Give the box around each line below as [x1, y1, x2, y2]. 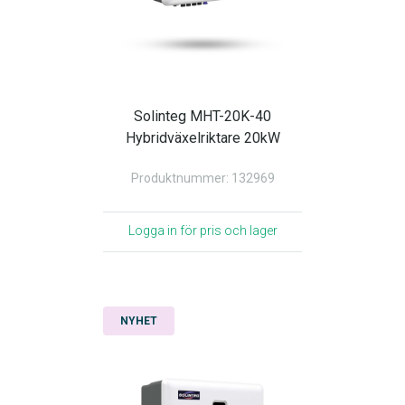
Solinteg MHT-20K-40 [134, 108, 271, 125]
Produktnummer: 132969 [130, 171, 275, 185]
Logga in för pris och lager [127, 223, 278, 238]
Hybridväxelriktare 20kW [125, 129, 280, 146]
